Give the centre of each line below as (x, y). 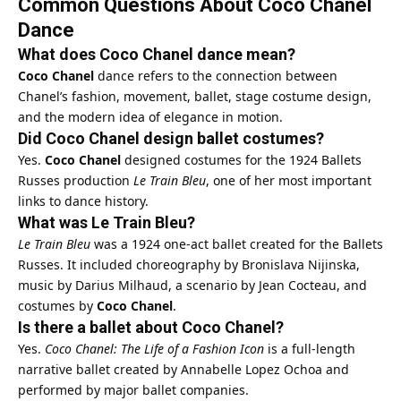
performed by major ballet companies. (133, 389)
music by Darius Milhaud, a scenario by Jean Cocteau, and (192, 285)
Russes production (76, 180)
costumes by (57, 305)
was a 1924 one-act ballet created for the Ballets (237, 243)
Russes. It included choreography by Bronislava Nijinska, (189, 264)
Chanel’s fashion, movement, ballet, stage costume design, (195, 96)
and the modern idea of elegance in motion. (150, 116)
